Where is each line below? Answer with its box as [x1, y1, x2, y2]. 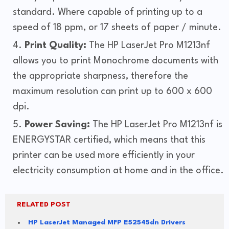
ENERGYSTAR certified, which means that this [13, 135, 205, 145]
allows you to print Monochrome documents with [13, 56, 218, 66]
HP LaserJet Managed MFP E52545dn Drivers [28, 219, 186, 226]
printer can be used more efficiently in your [13, 151, 195, 161]
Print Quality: [25, 41, 89, 51]
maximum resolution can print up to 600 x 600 [13, 87, 212, 97]
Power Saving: [25, 120, 93, 130]
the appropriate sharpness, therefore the [13, 72, 188, 81]
